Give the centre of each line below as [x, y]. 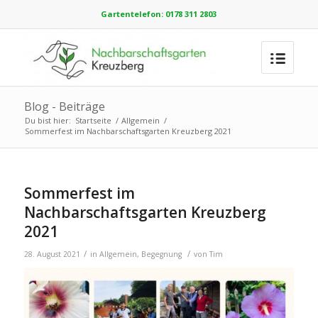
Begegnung [161, 254]
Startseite [93, 120]
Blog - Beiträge [64, 106]
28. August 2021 [52, 254]
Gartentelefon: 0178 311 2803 [159, 14]
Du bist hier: [48, 120]
